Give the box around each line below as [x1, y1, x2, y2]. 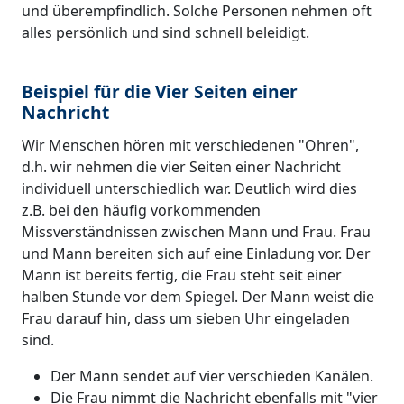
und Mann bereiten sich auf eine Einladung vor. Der [22, 243, 371, 263]
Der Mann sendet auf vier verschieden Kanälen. [50, 365, 373, 386]
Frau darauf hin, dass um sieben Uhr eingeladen [22, 308, 350, 328]
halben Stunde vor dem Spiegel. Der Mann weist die [22, 286, 374, 307]
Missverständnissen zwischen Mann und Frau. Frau [22, 221, 371, 242]
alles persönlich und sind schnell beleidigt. [22, 23, 309, 43]
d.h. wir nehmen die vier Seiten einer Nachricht [22, 156, 341, 177]
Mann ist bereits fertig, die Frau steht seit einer [22, 264, 342, 285]
